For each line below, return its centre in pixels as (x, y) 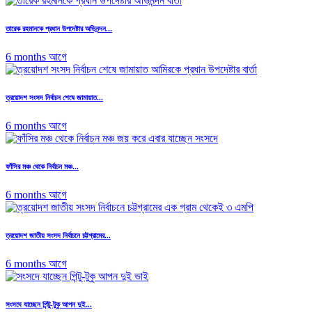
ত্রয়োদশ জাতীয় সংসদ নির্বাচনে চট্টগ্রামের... (58, 236)
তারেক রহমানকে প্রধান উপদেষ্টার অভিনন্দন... (59, 29)
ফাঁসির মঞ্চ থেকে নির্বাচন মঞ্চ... (42, 167)
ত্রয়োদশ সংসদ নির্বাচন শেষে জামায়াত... (54, 98)
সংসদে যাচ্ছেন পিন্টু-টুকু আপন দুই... (49, 305)
